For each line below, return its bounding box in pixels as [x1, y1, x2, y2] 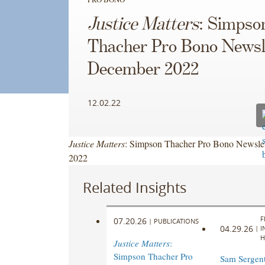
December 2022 [87, 60, 199, 79]
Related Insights [82, 177, 186, 197]
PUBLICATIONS [153, 216, 199, 225]
